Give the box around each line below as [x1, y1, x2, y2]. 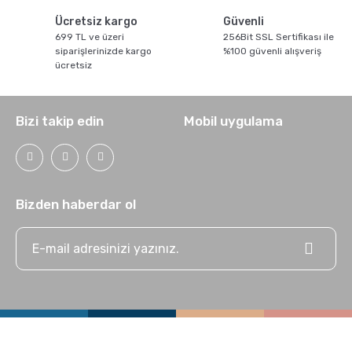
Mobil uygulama [184, 112, 283, 129]
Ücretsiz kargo [55, 14, 137, 28]
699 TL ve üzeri [55, 31, 124, 42]
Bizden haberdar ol [16, 196, 136, 212]
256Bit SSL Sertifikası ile [223, 31, 334, 42]
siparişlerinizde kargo [55, 45, 152, 57]
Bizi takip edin [16, 112, 104, 129]
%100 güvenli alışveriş [223, 45, 321, 57]
